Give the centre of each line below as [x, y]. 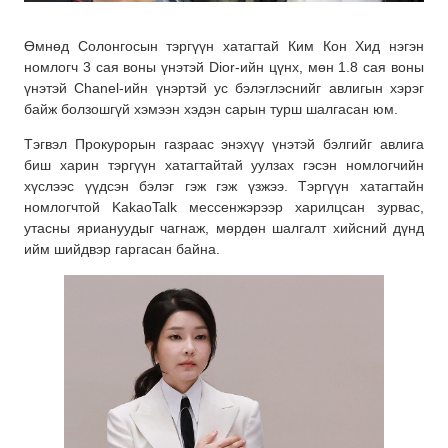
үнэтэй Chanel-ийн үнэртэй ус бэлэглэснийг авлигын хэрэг [224, 88]
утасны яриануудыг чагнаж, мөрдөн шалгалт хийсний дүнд [224, 228]
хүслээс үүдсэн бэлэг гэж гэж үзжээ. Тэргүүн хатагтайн [224, 186]
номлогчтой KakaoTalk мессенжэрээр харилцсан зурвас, [224, 207]
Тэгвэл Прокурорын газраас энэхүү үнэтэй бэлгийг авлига [224, 144]
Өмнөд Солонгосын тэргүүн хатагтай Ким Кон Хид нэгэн [224, 46]
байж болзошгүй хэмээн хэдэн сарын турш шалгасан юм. [211, 109]
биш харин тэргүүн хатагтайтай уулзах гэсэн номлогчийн [224, 165]
